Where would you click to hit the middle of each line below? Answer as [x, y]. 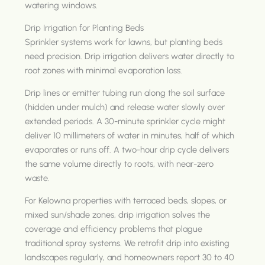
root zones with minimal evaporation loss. [104, 71]
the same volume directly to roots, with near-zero [119, 164]
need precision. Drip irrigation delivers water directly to [130, 56]
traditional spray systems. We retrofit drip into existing [127, 243]
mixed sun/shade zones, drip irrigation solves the [118, 215]
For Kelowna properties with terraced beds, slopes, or [126, 201]
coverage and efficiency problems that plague [114, 229]
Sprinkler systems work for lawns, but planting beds [124, 42]
